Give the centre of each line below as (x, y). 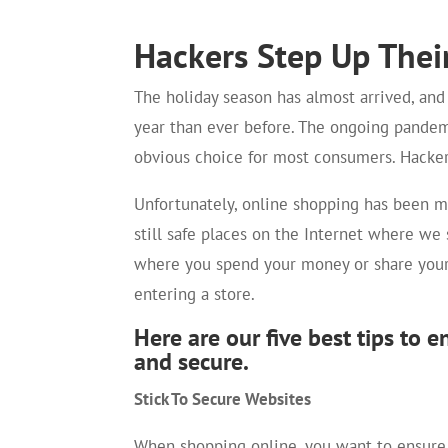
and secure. (192, 361)
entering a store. (195, 293)
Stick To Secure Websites (223, 398)
